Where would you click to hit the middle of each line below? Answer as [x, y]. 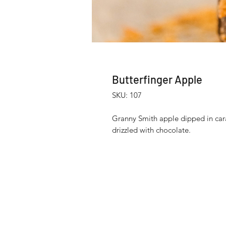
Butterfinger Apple [157, 79]
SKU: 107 [127, 95]
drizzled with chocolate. [151, 130]
